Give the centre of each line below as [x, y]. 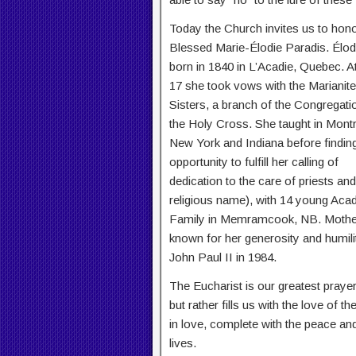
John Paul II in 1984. [223, 257]
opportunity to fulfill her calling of [254, 162]
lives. [183, 343]
